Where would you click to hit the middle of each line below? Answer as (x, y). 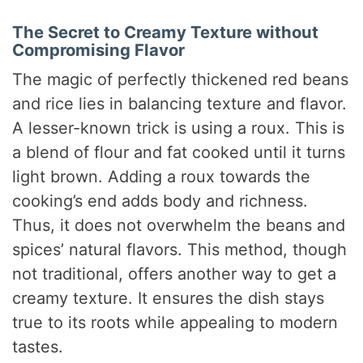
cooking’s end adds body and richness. (160, 201)
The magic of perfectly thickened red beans (181, 79)
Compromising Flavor (99, 49)
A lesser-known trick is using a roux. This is (179, 128)
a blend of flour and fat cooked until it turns (179, 152)
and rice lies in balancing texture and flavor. (180, 103)
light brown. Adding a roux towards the (162, 176)
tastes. (38, 346)
